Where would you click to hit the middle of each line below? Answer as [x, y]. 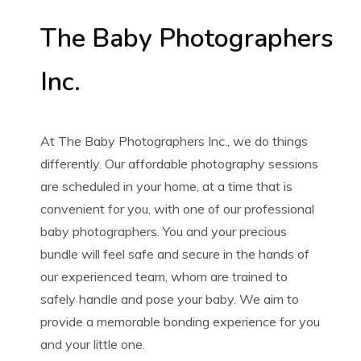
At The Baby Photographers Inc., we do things [174, 141]
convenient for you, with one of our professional [177, 209]
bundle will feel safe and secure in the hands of [175, 254]
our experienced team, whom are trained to [164, 277]
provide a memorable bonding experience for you [180, 322]
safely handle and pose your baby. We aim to [170, 299]
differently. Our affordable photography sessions [179, 164]
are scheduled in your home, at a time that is [166, 187]
